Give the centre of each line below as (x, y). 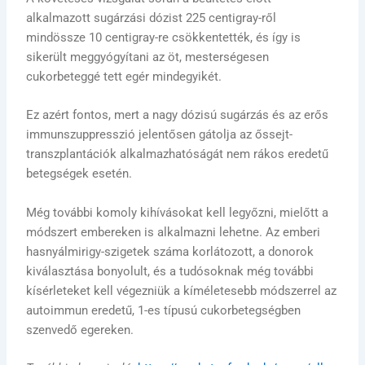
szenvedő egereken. (80, 330)
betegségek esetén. (79, 174)
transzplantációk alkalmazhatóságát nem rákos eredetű (178, 154)
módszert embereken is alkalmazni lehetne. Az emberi (174, 232)
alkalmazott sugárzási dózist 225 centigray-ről (152, 18)
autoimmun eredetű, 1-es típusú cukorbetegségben (164, 310)
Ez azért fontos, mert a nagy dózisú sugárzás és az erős (178, 115)
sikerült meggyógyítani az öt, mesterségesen (148, 57)
